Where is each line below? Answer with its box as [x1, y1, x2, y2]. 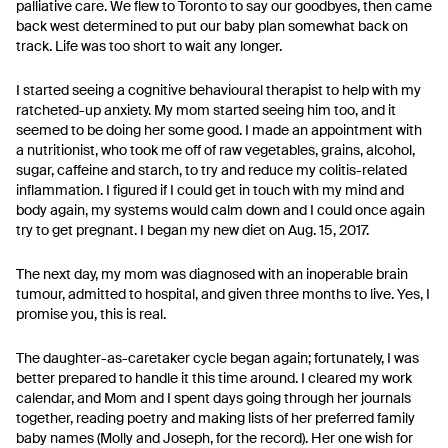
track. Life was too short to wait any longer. [16, 37, 282, 55]
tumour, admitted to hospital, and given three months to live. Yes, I [16, 285, 430, 303]
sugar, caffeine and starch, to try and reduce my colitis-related [16, 161, 407, 179]
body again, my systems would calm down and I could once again [16, 201, 425, 219]
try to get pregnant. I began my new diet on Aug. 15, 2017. [16, 221, 369, 239]
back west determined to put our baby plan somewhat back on [16, 17, 408, 35]
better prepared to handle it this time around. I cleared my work [16, 369, 412, 387]
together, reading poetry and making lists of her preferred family [16, 409, 415, 427]
